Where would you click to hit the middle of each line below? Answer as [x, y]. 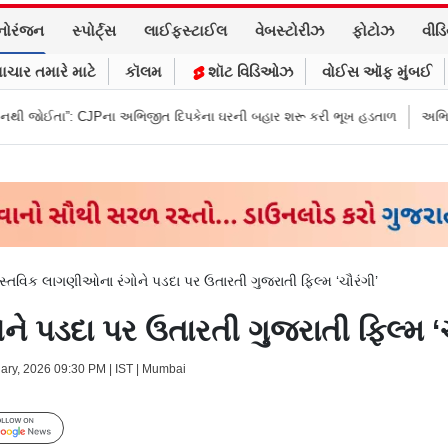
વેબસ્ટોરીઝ [289, 31]
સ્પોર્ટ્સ [94, 31]
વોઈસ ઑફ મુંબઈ [377, 72]
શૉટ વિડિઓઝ [248, 72]
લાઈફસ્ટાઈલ [185, 31]
